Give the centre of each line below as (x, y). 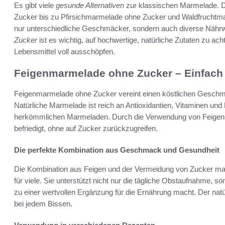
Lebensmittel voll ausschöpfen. (65, 52)
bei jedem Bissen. (43, 203)
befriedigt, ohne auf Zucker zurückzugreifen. (86, 128)
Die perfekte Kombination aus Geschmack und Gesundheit (117, 150)
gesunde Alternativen (90, 6)
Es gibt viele (35, 6)
